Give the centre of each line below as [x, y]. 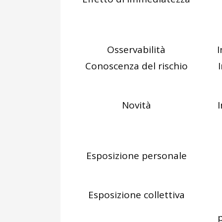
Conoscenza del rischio [136, 66]
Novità [136, 105]
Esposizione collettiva [136, 195]
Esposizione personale [136, 156]
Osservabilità [136, 50]
